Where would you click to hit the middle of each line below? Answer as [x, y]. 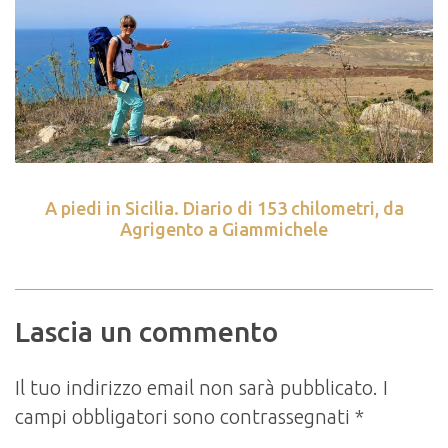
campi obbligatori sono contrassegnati [185, 416]
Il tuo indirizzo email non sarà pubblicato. [196, 387]
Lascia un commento [146, 331]
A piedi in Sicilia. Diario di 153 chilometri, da [224, 207]
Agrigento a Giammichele [224, 228]
